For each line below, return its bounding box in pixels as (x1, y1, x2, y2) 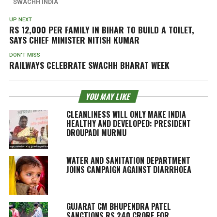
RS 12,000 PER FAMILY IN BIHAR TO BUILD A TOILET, (9, 23, 194, 36)
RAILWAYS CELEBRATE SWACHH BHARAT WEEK (9, 58, 170, 71)
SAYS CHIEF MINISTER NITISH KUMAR (9, 33, 139, 46)
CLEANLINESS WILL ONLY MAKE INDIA (66, 108, 186, 120)
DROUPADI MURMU (66, 126, 126, 139)
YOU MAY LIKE (84, 90, 133, 102)
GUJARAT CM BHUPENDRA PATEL (66, 200, 171, 212)
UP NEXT (9, 16, 32, 23)
